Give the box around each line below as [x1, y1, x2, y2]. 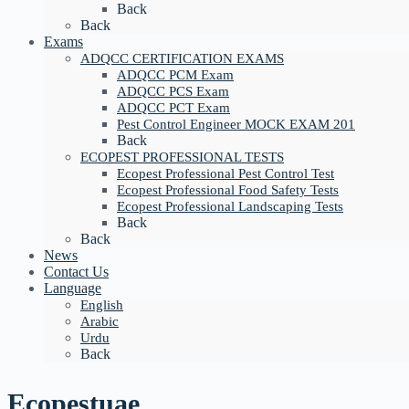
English [80, 298, 123, 313]
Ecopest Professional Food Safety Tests [117, 183, 339, 198]
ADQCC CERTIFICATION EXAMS [80, 51, 284, 67]
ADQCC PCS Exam [117, 84, 229, 100]
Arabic [80, 314, 119, 330]
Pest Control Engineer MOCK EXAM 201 [117, 117, 355, 132]
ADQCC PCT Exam [117, 100, 230, 116]
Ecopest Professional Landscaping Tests [117, 199, 343, 215]
